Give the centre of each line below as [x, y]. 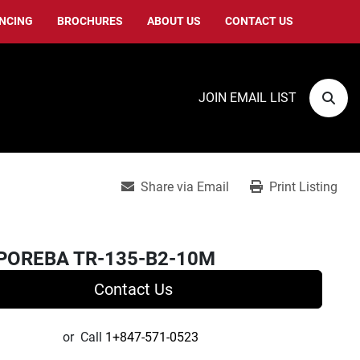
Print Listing [303, 187]
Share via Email [185, 187]
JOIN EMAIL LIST [247, 98]
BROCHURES [93, 21]
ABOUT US [177, 21]
